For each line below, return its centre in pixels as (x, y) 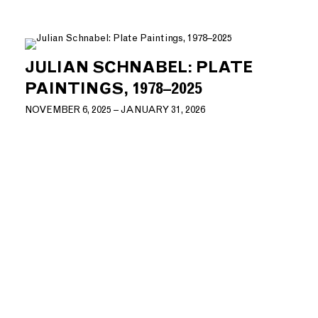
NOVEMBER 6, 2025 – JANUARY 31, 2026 (115, 110)
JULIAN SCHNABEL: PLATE (139, 67)
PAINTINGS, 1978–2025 (114, 89)
